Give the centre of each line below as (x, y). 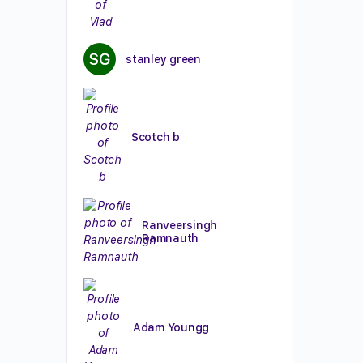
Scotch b (155, 137)
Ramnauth (171, 238)
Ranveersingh (180, 225)
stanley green (163, 59)
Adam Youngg (171, 327)
